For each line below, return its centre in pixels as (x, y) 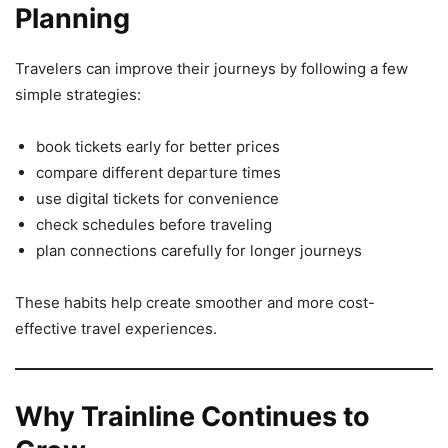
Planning (72, 19)
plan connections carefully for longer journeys (199, 251)
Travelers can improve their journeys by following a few (211, 69)
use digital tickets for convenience (157, 199)
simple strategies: (78, 95)
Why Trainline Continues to (192, 417)
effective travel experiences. (116, 329)
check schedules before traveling (154, 225)
